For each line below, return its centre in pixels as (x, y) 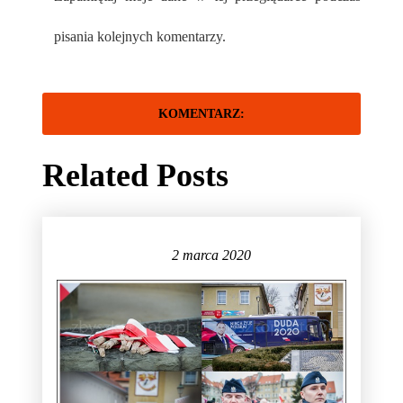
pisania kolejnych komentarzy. (140, 37)
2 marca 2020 (211, 255)
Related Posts (135, 176)
